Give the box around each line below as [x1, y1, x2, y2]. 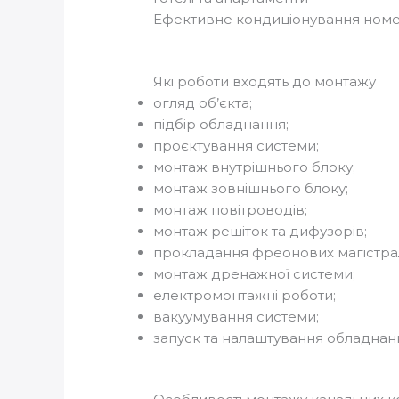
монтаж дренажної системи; [153, 265, 356, 283]
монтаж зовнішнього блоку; [153, 180, 349, 198]
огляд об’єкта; [153, 94, 253, 112]
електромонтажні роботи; [153, 287, 337, 305]
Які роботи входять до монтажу [153, 73, 377, 91]
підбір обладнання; [153, 116, 289, 134]
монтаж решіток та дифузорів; [153, 223, 368, 240]
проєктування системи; [153, 137, 320, 155]
